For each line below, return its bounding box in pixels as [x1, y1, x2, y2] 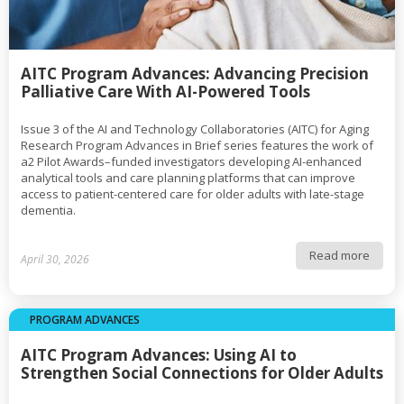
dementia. [21, 202, 76, 218]
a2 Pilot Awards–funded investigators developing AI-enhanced [21, 153, 362, 170]
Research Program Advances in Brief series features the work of [21, 137, 373, 153]
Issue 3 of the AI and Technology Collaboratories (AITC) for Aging [21, 121, 369, 137]
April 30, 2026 [21, 251, 89, 267]
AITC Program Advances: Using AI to [21, 344, 297, 365]
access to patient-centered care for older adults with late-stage [21, 186, 364, 202]
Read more [309, 247, 370, 263]
